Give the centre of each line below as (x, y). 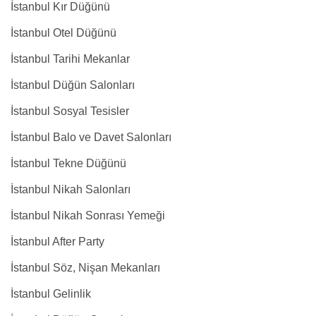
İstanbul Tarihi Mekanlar (70, 59)
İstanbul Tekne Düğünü (68, 163)
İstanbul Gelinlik (51, 294)
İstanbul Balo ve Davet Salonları (91, 137)
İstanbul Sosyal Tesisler (70, 111)
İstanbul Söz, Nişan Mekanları (85, 268)
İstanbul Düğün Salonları (73, 85)
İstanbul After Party (57, 242)
